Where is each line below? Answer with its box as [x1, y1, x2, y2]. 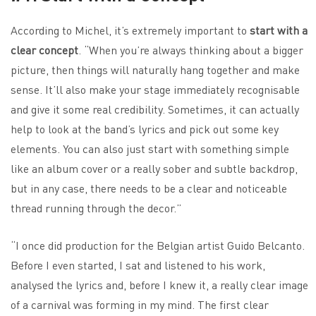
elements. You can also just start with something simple [11, 140, 289, 156]
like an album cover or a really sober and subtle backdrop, [11, 160, 298, 176]
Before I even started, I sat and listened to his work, [11, 257, 265, 272]
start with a [250, 22, 308, 37]
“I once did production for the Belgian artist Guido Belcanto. [11, 237, 305, 253]
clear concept [11, 42, 78, 57]
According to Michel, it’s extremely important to [11, 22, 250, 37]
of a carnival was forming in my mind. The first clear [11, 296, 269, 312]
